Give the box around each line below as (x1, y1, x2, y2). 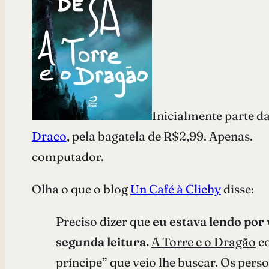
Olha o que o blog (31, 181, 130, 196)
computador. (31, 148, 104, 164)
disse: (220, 181, 254, 196)
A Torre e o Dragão (151, 234, 256, 249)
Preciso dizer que (55, 213, 153, 229)
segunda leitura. (55, 234, 149, 249)
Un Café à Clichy (130, 181, 221, 196)
